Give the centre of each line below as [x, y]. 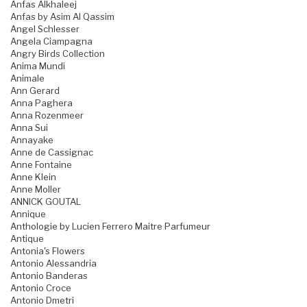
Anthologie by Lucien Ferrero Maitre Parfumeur [110, 226]
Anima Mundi [38, 66]
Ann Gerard [35, 91]
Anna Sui [29, 128]
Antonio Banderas [49, 276]
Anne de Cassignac [52, 152]
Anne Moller [36, 189]
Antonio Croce [41, 288]
